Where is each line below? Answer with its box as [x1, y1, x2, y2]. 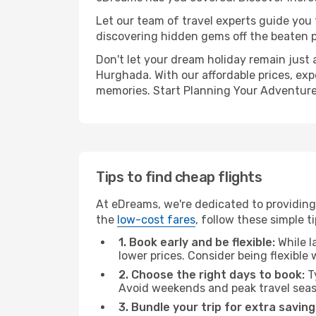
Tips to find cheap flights [96, 169, 262, 186]
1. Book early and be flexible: [119, 236, 275, 249]
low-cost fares [117, 213, 195, 226]
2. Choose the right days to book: [119, 268, 305, 281]
